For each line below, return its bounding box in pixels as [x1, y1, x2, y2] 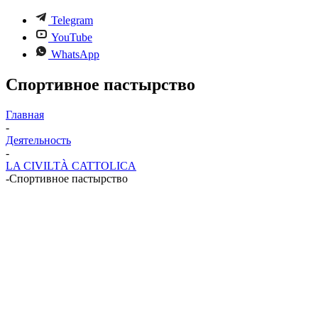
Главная [6, 108, 44, 121]
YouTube [51, 31, 92, 43]
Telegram [51, 14, 93, 26]
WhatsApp [51, 48, 99, 60]
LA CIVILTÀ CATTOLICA [6, 159, 136, 172]
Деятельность [6, 133, 71, 146]
